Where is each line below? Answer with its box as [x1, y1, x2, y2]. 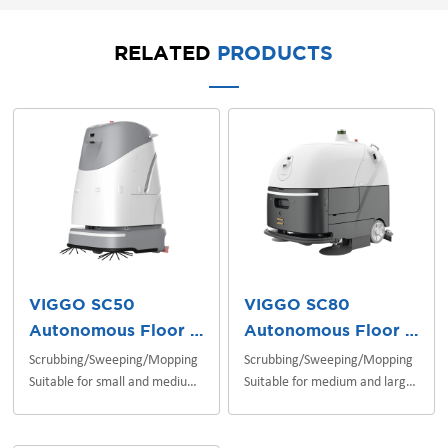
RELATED [114, 44, 218, 63]
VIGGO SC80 [244, 298, 351, 314]
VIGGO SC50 [29, 298, 136, 314]
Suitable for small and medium [29, 375, 199, 391]
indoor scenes [29, 397, 106, 413]
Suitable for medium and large [244, 375, 414, 391]
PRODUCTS [217, 44, 334, 63]
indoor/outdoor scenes [244, 397, 371, 413]
